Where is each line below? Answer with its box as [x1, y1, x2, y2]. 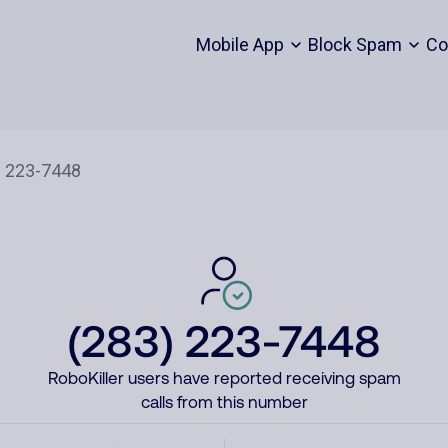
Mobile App [195, 34, 284, 55]
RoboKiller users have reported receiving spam [47, 368, 401, 388]
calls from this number [140, 392, 308, 412]
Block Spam [307, 34, 402, 55]
